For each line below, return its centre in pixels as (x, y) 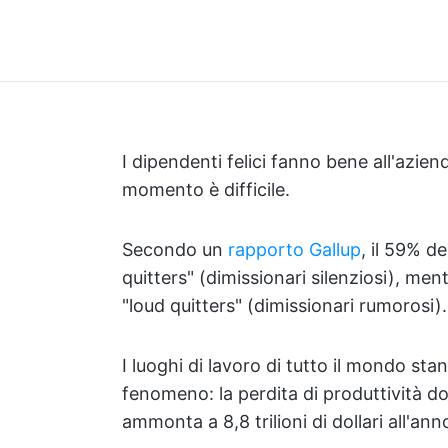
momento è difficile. (206, 189)
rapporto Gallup (294, 249)
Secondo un (175, 249)
